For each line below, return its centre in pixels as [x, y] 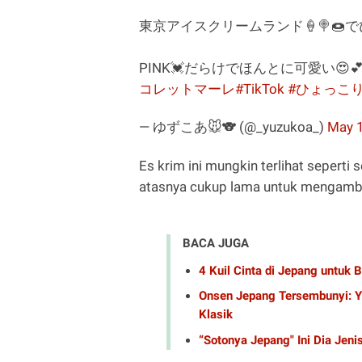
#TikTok [260, 89]
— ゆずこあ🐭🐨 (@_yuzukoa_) [233, 127]
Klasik [216, 315]
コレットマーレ [187, 89]
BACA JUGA [216, 244]
